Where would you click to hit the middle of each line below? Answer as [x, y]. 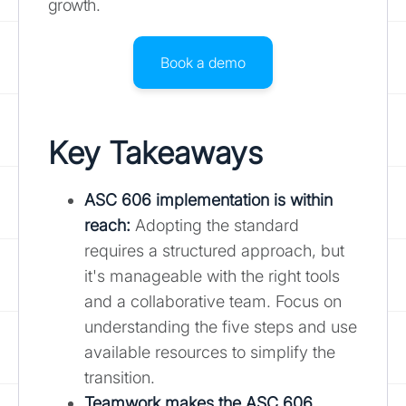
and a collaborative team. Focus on [213, 301]
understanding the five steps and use [221, 326]
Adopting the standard [215, 225]
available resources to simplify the [210, 352]
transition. [120, 377]
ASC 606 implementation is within [208, 199]
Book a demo [203, 62]
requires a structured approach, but [214, 250]
